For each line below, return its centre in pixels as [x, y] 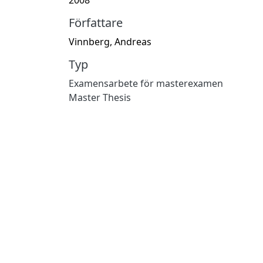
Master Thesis [100, 97]
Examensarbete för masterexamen [146, 83]
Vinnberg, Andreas [110, 41]
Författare [96, 22]
